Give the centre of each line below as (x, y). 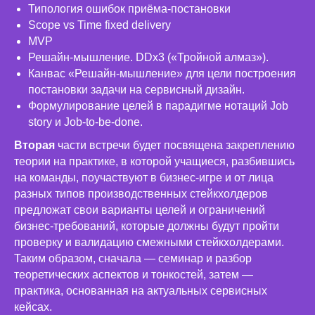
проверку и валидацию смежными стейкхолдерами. (149, 243)
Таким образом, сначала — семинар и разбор (133, 259)
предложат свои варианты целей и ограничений (140, 210)
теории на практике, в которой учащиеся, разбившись (154, 162)
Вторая (36, 146)
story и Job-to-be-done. (85, 122)
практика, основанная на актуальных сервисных (141, 291)
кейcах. (33, 307)
